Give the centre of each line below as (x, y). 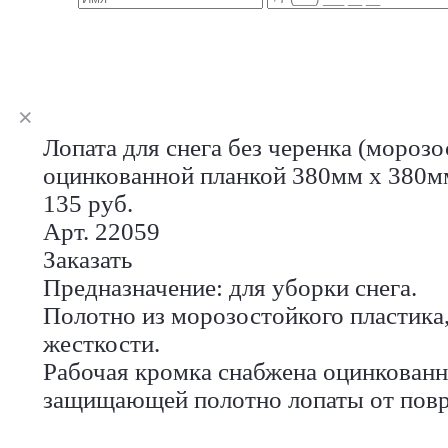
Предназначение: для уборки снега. (230, 287)
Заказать (87, 259)
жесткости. (101, 343)
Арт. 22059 (101, 231)
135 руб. (88, 203)
